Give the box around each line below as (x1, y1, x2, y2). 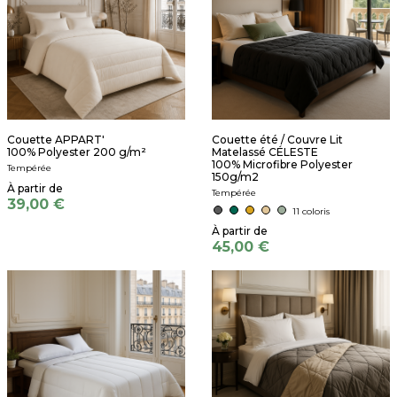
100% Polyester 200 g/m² (7, 145, 146, 159)
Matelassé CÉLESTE (212, 145, 318, 159)
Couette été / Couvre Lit (212, 133, 343, 146)
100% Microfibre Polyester (212, 158, 353, 171)
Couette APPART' (7, 133, 105, 146)
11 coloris (292, 206, 330, 217)
